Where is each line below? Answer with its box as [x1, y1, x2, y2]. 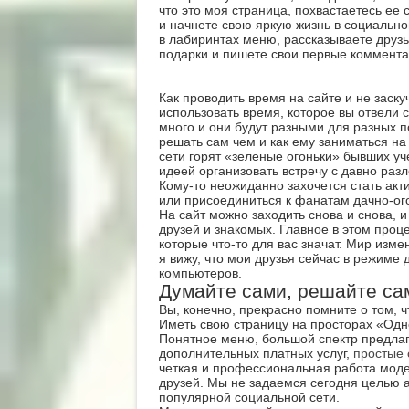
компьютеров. [158, 266, 242, 280]
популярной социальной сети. [158, 390, 340, 404]
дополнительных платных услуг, [158, 346, 353, 361]
